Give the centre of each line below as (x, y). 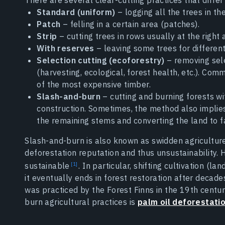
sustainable (48, 166)
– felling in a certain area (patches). (130, 24)
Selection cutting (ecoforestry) (101, 60)
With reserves (66, 48)
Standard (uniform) (76, 12)
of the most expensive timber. (94, 84)
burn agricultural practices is (81, 202)
